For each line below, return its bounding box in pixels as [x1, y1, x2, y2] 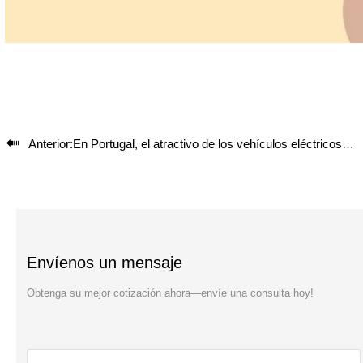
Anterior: [28, 136, 73, 151]
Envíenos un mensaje [27, 254, 183, 272]
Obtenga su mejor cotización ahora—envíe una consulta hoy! [27, 286, 314, 299]
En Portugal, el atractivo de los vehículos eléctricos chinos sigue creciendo [72, 136, 342, 151]
